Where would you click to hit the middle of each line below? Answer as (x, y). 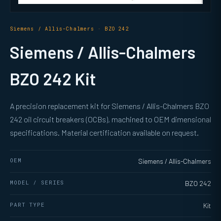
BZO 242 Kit (53, 78)
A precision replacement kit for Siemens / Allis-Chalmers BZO (110, 106)
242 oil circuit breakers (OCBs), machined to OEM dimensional (110, 119)
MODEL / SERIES (37, 182)
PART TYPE (27, 204)
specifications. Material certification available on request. (104, 132)
